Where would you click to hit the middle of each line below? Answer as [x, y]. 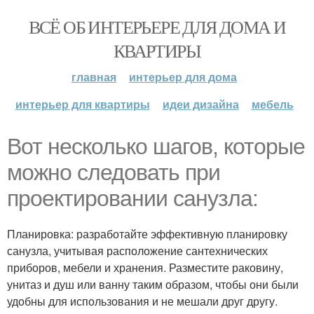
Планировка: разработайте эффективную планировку [147, 234]
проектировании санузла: [132, 198]
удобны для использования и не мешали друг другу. [142, 301]
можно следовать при [114, 172]
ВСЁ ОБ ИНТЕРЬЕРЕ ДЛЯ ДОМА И [157, 27]
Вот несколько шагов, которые [156, 146]
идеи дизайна [200, 104]
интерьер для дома [183, 77]
